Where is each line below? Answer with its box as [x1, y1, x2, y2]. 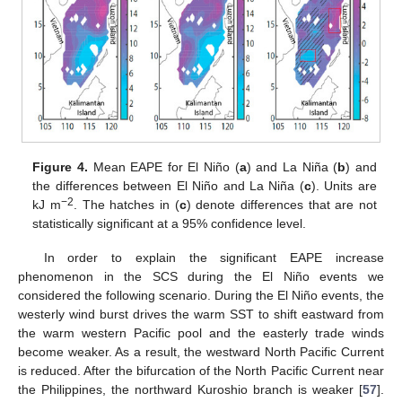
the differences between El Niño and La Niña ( [32, 178, 304, 193]
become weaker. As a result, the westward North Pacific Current [18, 345, 384, 360]
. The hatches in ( [73, 197, 179, 212]
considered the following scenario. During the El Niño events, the [18, 288, 384, 303]
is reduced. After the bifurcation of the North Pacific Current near [18, 363, 384, 379]
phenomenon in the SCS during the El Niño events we [18, 269, 384, 284]
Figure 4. [32, 159, 88, 174]
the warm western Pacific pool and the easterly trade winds [18, 326, 384, 341]
